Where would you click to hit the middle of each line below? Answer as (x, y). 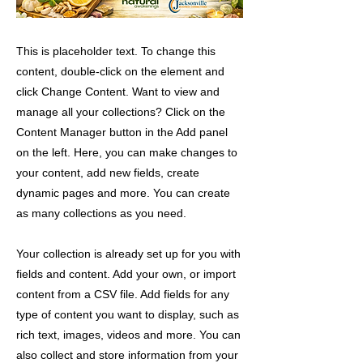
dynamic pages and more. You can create (123, 193)
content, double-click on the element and (120, 71)
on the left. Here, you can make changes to (127, 152)
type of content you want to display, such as (128, 314)
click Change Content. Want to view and (118, 92)
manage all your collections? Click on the (121, 112)
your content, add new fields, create (108, 173)
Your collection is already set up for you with (128, 254)
